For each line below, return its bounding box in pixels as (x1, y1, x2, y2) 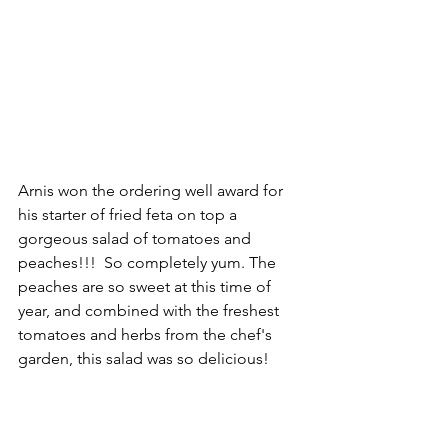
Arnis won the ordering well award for (18, 181, 287, 200)
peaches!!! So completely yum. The (18, 253, 280, 272)
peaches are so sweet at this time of (18, 277, 275, 296)
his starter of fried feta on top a (18, 205, 241, 224)
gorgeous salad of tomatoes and (18, 229, 255, 248)
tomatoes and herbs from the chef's (18, 325, 276, 344)
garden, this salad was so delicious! (18, 349, 269, 368)
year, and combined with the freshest (18, 301, 283, 320)
